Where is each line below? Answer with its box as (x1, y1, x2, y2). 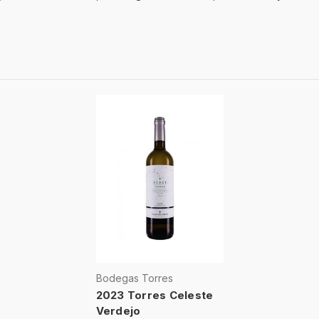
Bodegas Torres (95, 271, 173, 284)
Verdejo (95, 303, 141, 318)
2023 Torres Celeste (95, 288, 214, 302)
